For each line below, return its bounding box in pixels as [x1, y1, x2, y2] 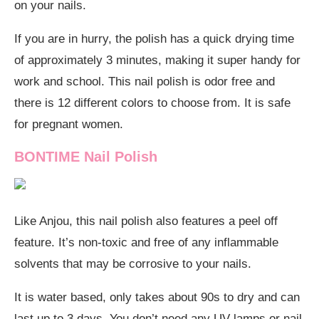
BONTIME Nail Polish [14, 148, 162, 164]
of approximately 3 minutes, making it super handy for [14, 53, 300, 67]
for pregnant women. [14, 117, 123, 131]
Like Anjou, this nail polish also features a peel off [14, 214, 278, 228]
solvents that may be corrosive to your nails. [14, 256, 251, 271]
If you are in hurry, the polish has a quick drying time [14, 31, 294, 46]
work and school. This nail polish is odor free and [14, 74, 275, 88]
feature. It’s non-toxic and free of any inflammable [14, 235, 278, 249]
